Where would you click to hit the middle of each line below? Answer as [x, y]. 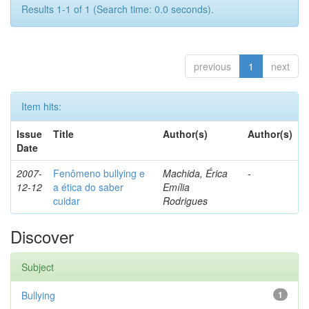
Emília [176, 187]
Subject [38, 267]
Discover [42, 236]
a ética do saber [88, 187]
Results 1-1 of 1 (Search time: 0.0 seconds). [118, 9]
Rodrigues [185, 201]
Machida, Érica [195, 173]
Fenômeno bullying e [99, 173]
